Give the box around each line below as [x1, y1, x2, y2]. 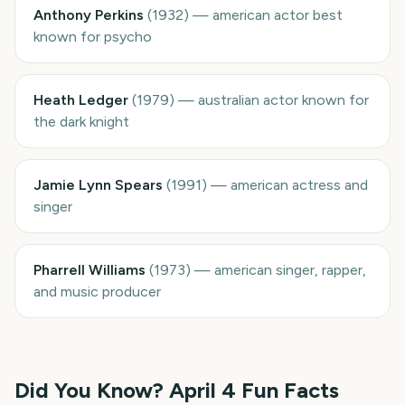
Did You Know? [14, 377, 169, 403]
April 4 [169, 377, 236, 403]
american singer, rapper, [214, 261, 366, 278]
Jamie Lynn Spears [33, 176, 163, 193]
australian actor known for [198, 91, 369, 108]
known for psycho [33, 28, 152, 45]
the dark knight [33, 113, 129, 130]
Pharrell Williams [33, 261, 146, 278]
